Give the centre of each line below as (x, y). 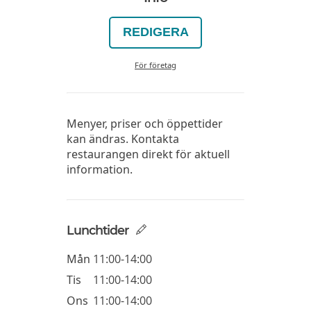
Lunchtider (98, 230)
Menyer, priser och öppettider (145, 123)
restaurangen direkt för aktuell (148, 154)
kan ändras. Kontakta (123, 138)
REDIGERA (155, 32)
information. (100, 169)
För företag (155, 65)
